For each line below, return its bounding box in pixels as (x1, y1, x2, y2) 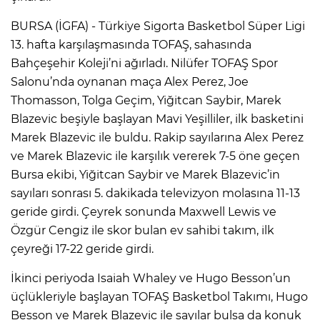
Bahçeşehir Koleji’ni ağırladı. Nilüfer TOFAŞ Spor (11, 56, 278, 70)
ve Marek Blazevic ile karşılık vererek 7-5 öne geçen (11, 149, 300, 163)
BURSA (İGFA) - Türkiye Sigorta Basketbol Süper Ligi (11, 19, 305, 33)
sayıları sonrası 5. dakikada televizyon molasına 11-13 (11, 186, 300, 200)
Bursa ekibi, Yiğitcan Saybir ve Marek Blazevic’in (11, 167, 280, 181)
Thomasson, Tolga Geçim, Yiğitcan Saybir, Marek (11, 93, 281, 107)
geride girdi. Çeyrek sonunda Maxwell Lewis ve (11, 204, 276, 219)
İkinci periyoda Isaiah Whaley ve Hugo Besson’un (11, 271, 291, 285)
